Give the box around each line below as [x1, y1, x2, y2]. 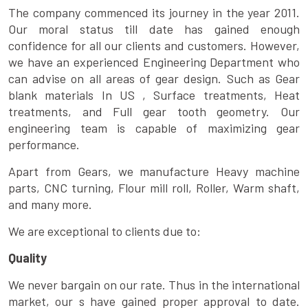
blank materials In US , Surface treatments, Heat [8, 87, 300, 103]
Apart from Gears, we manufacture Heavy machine [8, 164, 300, 179]
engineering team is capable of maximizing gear [8, 120, 300, 136]
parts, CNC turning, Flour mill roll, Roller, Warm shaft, [8, 180, 300, 196]
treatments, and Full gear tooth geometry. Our [8, 104, 300, 120]
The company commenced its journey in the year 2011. [8, 5, 300, 21]
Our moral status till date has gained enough [8, 21, 300, 37]
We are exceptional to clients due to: [8, 223, 201, 239]
